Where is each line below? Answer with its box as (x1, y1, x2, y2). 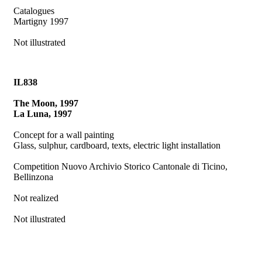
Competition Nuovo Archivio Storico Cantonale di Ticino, (13, 161, 228, 171)
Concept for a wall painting (13, 129, 115, 140)
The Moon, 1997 (13, 98, 79, 108)
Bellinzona (13, 171, 54, 182)
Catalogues (13, 5, 55, 16)
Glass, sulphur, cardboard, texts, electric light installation (13, 140, 221, 150)
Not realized (13, 192, 59, 203)
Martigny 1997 (13, 16, 69, 26)
